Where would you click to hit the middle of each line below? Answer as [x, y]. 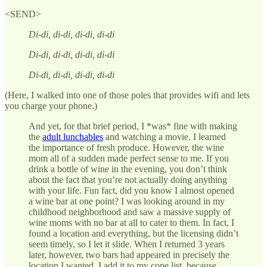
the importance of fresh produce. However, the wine [126, 147]
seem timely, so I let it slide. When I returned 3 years [127, 244]
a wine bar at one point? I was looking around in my [127, 201]
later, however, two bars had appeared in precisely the [129, 254]
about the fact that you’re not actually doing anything [128, 179]
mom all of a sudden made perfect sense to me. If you [129, 158]
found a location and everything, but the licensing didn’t [133, 233]
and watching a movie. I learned [164, 136]
